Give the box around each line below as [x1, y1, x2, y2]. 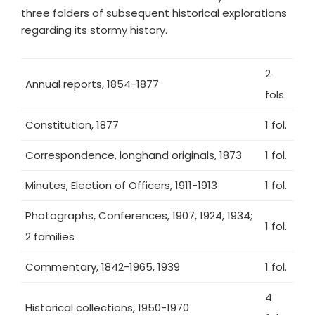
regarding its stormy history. [21, 22, 167, 37]
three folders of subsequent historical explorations [21, 6, 287, 20]
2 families [25, 229, 75, 244]
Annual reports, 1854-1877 [25, 77, 159, 91]
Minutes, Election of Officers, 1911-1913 [25, 178, 217, 193]
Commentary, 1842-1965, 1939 [25, 259, 180, 274]
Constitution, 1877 [25, 117, 119, 132]
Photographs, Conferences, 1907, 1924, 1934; [25, 208, 252, 223]
